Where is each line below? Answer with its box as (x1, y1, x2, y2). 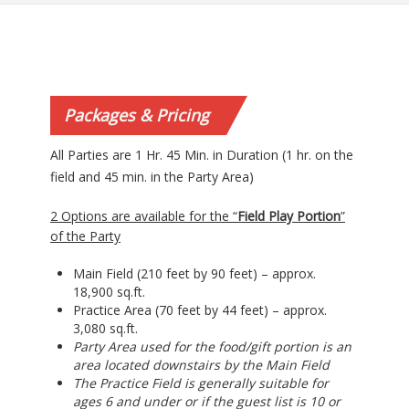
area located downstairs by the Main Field (73, 355, 330, 373)
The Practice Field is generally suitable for (73, 373, 329, 392)
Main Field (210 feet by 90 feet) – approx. (73, 264, 316, 282)
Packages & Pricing (64, 103, 209, 126)
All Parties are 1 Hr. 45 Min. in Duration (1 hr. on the (50, 145, 353, 163)
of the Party (50, 226, 121, 245)
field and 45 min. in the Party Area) (50, 167, 254, 185)
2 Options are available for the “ (50, 206, 237, 225)
